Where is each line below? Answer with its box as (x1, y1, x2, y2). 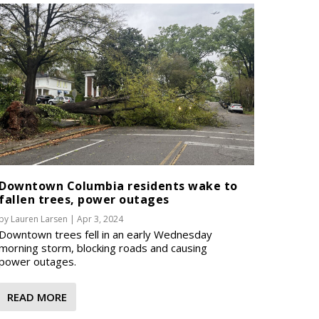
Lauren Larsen (11, 212, 68, 225)
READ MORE (7, 289, 68, 304)
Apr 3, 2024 (77, 212, 124, 225)
